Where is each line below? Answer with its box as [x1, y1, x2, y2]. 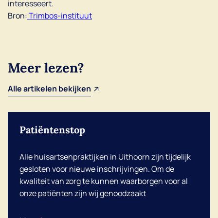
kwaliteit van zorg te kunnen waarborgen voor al [19, 176, 188, 186]
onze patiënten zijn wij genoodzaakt [19, 188, 146, 199]
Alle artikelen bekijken [8, 83, 91, 94]
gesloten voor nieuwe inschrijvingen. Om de [19, 163, 174, 174]
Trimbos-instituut [27, 10, 92, 21]
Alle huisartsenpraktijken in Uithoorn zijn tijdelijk [19, 151, 191, 162]
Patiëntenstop [19, 124, 85, 136]
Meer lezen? [8, 59, 84, 76]
